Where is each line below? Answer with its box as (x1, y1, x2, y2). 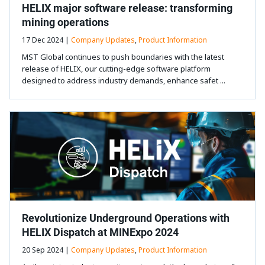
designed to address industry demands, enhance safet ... (22, 75, 225, 86)
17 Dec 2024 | (22, 35, 71, 46)
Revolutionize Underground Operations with (22, 211, 230, 225)
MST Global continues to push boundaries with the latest (22, 51, 224, 63)
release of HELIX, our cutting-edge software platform (22, 63, 211, 75)
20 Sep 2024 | (22, 245, 71, 256)
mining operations (22, 15, 109, 29)
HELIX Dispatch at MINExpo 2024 (22, 225, 179, 239)
